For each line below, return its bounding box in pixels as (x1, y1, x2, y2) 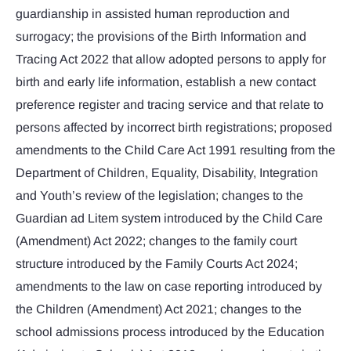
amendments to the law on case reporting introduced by (16, 280, 322, 294)
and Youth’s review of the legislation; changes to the (16, 189, 303, 203)
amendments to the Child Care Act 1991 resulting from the (16, 143, 335, 157)
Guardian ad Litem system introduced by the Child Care (16, 212, 323, 226)
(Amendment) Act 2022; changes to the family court (16, 234, 297, 248)
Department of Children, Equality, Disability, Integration (16, 166, 318, 180)
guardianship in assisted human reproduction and (16, 7, 290, 21)
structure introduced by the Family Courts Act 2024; (16, 257, 298, 271)
